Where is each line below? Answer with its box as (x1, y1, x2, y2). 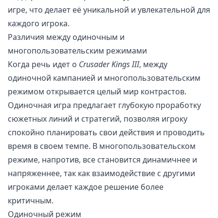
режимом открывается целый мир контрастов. (8, 86, 186, 97)
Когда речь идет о (8, 59, 79, 70)
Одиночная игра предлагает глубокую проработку (8, 100, 201, 111)
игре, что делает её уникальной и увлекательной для (8, 4, 210, 16)
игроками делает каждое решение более (8, 182, 163, 193)
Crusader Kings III (79, 59, 139, 70)
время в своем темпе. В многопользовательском (8, 141, 196, 152)
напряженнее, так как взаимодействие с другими (8, 168, 195, 179)
